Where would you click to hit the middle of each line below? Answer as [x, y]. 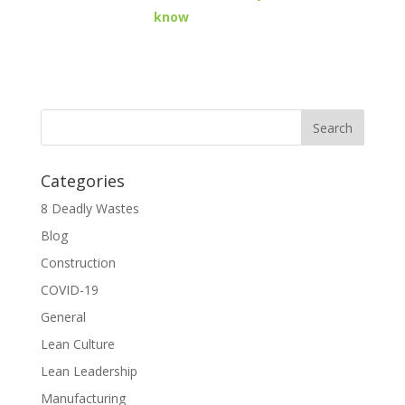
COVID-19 [69, 290]
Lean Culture [77, 344]
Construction [78, 263]
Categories [82, 181]
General [63, 317]
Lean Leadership [89, 371]
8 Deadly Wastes [89, 208]
